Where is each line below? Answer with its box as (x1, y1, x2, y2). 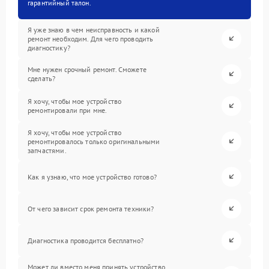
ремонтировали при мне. (28, 106, 107, 115)
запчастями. (28, 145, 67, 155)
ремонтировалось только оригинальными (28, 136, 160, 146)
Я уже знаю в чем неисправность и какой (28, 25, 160, 34)
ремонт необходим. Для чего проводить (28, 34, 154, 43)
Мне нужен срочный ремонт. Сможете (28, 65, 147, 74)
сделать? (28, 74, 56, 83)
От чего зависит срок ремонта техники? (28, 204, 154, 213)
